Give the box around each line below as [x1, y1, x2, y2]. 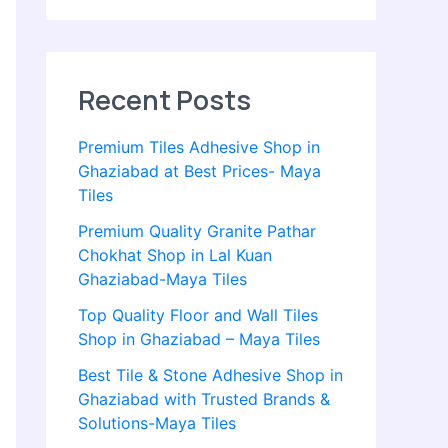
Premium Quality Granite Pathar [78, 221, 316, 242]
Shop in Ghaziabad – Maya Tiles [78, 329, 320, 350]
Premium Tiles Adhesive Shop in [78, 137, 320, 158]
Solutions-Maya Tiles [78, 413, 236, 434]
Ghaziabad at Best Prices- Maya [78, 161, 321, 182]
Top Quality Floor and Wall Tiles [78, 305, 318, 326]
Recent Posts [78, 81, 251, 119]
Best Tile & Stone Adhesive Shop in [78, 365, 343, 386]
